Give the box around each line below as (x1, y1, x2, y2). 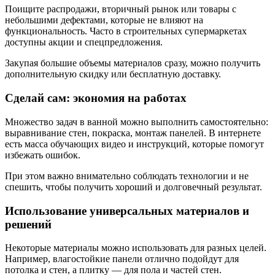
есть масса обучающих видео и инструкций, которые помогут (5, 138, 264, 149)
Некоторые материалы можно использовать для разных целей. (5, 242, 266, 254)
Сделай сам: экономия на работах (5, 91, 187, 105)
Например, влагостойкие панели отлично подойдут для (5, 254, 239, 265)
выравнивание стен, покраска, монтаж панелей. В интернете (5, 127, 261, 138)
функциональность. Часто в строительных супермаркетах (5, 26, 247, 37)
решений (5, 217, 52, 231)
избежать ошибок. (5, 149, 80, 160)
